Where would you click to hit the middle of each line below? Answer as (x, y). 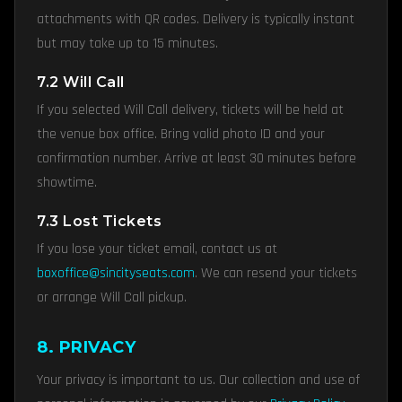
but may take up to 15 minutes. (127, 44)
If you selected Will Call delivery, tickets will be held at (190, 110)
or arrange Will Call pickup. (112, 297)
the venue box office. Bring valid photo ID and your (181, 134)
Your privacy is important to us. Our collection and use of (198, 380)
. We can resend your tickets (276, 273)
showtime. (67, 183)
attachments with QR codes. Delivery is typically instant (196, 19)
